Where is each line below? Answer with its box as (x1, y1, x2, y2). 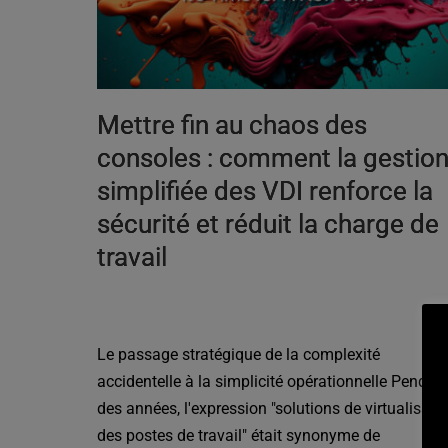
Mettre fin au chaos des (97, 109, 368, 140)
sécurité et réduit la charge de (97, 208, 440, 239)
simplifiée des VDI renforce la (97, 175, 434, 206)
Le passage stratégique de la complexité (97, 344, 381, 364)
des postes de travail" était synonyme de (97, 425, 381, 445)
